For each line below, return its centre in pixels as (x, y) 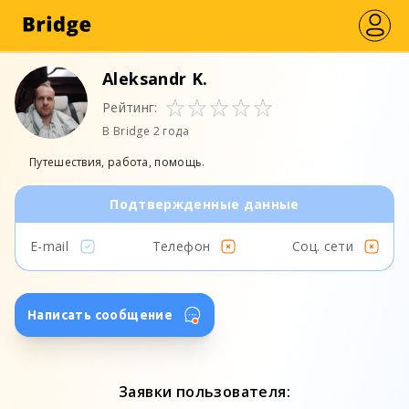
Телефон (181, 246)
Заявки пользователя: (204, 392)
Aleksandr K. (155, 79)
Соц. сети (322, 246)
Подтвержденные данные (204, 204)
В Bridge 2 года (146, 131)
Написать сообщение (100, 315)
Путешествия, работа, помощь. (117, 162)
